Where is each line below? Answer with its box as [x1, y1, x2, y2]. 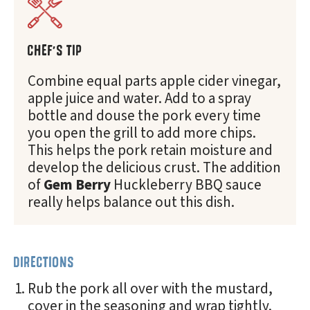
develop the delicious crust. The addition [28, 156, 281, 178]
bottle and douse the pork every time [28, 104, 261, 126]
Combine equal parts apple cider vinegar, [28, 70, 281, 91]
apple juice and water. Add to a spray [28, 87, 251, 109]
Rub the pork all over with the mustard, [28, 277, 273, 299]
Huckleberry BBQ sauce [111, 174, 262, 195]
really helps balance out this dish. [28, 191, 235, 212]
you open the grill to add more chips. [28, 122, 256, 143]
